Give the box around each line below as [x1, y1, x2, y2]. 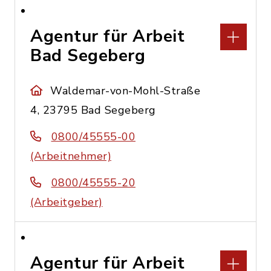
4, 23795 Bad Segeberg [30, 103, 156, 117]
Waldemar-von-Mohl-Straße [50, 83, 201, 98]
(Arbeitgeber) [30, 195, 103, 209]
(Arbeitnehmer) [30, 149, 111, 163]
